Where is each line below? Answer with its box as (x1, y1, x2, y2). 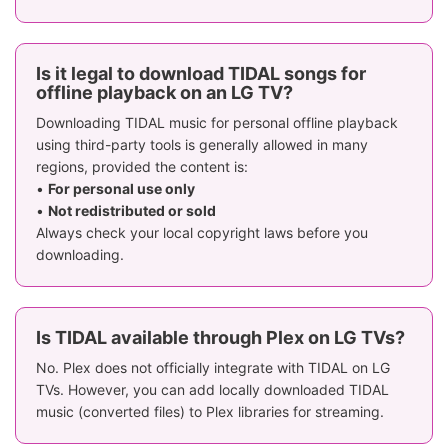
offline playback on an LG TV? (36, 81, 293, 103)
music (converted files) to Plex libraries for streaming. (36, 402, 384, 420)
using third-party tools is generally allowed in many (36, 135, 368, 153)
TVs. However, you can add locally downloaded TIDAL (36, 380, 389, 398)
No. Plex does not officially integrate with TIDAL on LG (36, 358, 390, 376)
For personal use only (48, 179, 195, 197)
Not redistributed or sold (48, 201, 216, 219)
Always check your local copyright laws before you (36, 223, 368, 241)
